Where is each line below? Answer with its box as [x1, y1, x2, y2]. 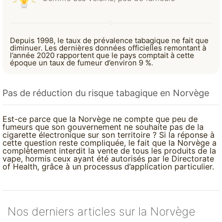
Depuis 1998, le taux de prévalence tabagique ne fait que [10, 36, 209, 46]
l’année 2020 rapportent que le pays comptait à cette [10, 51, 194, 60]
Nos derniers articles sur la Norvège [7, 205, 195, 219]
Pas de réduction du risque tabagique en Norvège [2, 88, 209, 99]
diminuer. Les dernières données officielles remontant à [10, 43, 206, 53]
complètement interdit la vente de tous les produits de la [2, 146, 216, 156]
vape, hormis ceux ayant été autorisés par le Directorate [2, 154, 214, 164]
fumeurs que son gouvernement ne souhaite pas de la [2, 122, 204, 132]
